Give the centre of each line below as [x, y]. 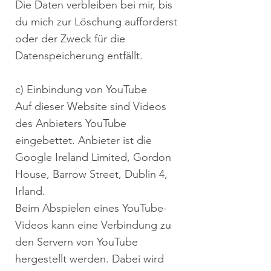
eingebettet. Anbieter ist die [83, 140]
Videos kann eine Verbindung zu [93, 225]
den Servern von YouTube [77, 242]
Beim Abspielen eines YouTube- [91, 208]
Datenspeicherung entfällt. [79, 56]
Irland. [30, 191]
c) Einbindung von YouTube [81, 90]
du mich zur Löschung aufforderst [96, 22]
